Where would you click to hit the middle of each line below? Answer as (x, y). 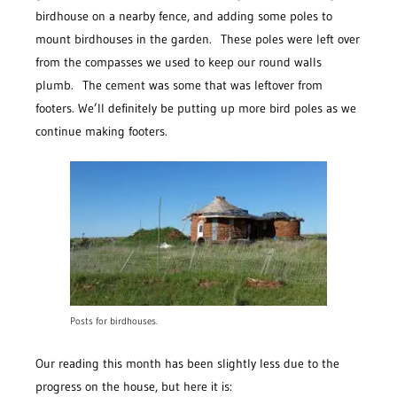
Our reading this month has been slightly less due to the (187, 364)
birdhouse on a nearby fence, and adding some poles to (184, 16)
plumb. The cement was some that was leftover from (179, 85)
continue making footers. (101, 131)
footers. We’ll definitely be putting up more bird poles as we (196, 108)
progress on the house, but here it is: (134, 387)
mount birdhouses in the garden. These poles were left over (198, 39)
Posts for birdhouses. (114, 322)
